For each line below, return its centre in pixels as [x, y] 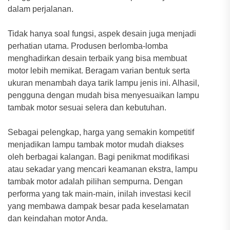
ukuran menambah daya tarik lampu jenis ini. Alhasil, [103, 83]
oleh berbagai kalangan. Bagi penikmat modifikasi [99, 157]
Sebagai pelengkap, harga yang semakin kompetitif [101, 132]
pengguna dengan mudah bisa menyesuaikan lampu [103, 95]
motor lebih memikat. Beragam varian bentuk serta [99, 70]
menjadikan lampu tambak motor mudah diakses [96, 144]
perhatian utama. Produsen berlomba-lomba [88, 46]
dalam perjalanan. [41, 9]
